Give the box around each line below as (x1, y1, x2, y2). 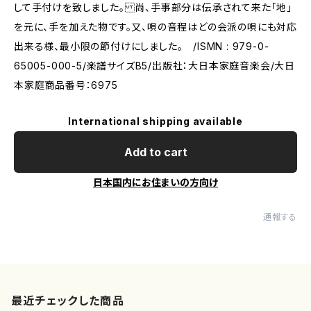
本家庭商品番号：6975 (14, 79, 118, 91)
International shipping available (68, 115, 243, 127)
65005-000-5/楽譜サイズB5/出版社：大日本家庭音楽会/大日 (14, 60, 295, 72)
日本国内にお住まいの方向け (93, 176, 218, 188)
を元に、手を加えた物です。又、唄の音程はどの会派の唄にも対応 (14, 21, 297, 33)
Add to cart (124, 145, 187, 159)
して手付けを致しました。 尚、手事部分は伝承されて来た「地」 (14, 1, 292, 13)
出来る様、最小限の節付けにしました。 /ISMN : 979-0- (14, 40, 269, 52)
